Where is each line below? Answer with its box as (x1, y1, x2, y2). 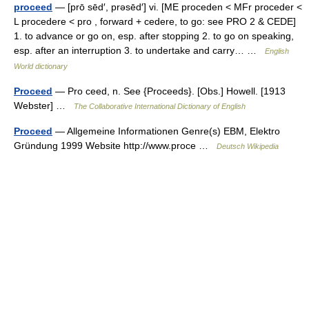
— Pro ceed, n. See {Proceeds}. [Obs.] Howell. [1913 (52, 86, 286, 97)
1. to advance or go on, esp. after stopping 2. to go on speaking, (14, 30, 294, 41)
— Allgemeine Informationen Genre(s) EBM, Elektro (52, 126, 280, 137)
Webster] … (14, 100, 74, 111)
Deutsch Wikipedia (217, 142, 279, 150)
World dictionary (14, 62, 68, 70)
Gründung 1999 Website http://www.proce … (14, 140, 217, 151)
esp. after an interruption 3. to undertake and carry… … (14, 45, 265, 56)
